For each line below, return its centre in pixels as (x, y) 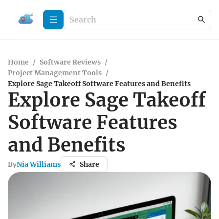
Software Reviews (70, 62)
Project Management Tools (55, 73)
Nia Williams (39, 164)
